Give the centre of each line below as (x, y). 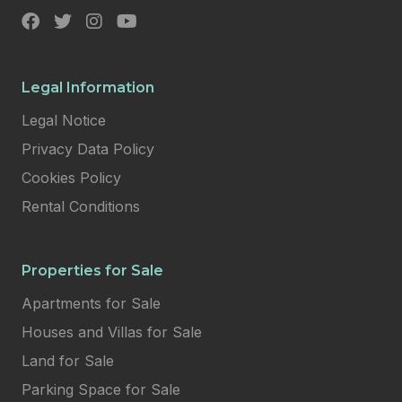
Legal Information (88, 87)
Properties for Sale (92, 271)
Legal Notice (64, 120)
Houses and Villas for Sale (112, 332)
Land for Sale (68, 361)
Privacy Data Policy (88, 149)
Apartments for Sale (91, 303)
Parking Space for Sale (101, 389)
